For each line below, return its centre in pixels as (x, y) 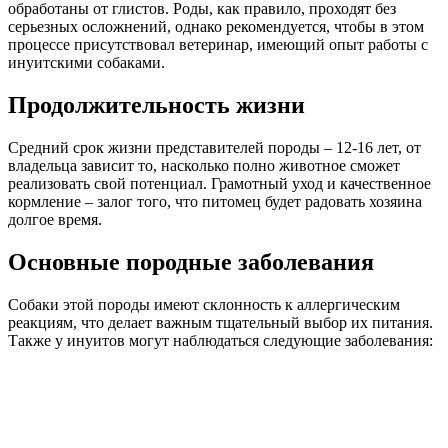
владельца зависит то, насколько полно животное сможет (204, 165)
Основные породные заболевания (191, 261)
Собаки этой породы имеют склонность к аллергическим (204, 304)
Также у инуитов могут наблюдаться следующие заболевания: (220, 340)
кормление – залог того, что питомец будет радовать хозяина (215, 201)
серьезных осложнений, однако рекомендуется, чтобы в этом (216, 26)
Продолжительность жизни (156, 104)
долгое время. (55, 219)
